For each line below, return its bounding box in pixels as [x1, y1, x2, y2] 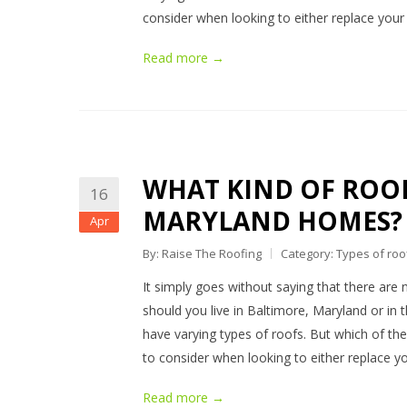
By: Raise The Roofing [143, 245, 262, 262]
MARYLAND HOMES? [143, 203, 402, 238]
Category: [281, 245, 336, 262]
